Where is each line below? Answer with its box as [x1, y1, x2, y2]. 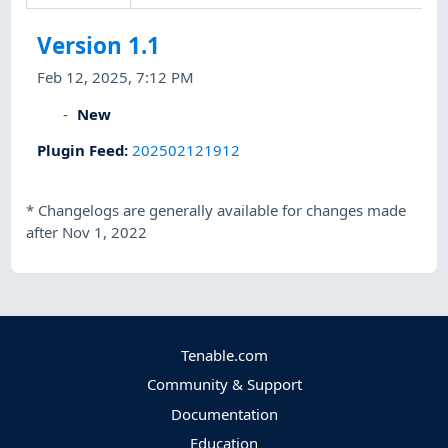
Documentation [170, 403, 278, 424]
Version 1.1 [37, 30, 161, 62]
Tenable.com [180, 345, 268, 366]
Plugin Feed [37, 139, 125, 160]
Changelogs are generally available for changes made [38, 200, 407, 221]
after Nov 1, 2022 [26, 222, 148, 243]
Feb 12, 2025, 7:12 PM [37, 67, 195, 88]
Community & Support [146, 374, 302, 395]
